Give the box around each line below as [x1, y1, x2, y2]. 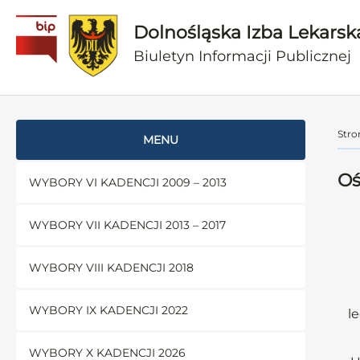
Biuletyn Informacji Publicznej [133, 47, 352, 65]
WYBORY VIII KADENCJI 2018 [29, 260, 194, 275]
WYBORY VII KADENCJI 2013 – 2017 [29, 218, 226, 232]
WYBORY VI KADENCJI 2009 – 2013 [29, 175, 227, 190]
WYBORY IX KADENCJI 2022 [29, 303, 188, 317]
